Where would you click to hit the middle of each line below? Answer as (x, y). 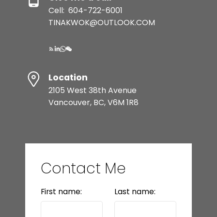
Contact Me (83, 169)
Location (68, 77)
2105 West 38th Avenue (92, 90)
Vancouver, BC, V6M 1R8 (93, 102)
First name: (61, 192)
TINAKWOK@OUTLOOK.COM (101, 22)
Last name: (135, 192)
